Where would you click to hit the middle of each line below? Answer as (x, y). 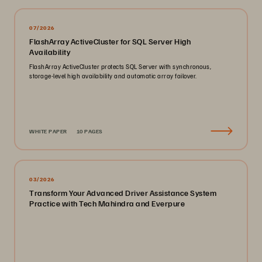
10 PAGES (89, 131)
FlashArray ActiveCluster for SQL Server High (110, 41)
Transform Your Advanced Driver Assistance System (123, 192)
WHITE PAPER (48, 131)
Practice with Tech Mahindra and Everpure (107, 203)
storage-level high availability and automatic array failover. (113, 75)
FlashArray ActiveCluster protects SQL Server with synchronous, (120, 66)
